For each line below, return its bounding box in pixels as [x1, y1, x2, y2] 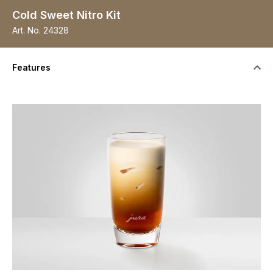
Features [12, 62, 51, 73]
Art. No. [12, 25, 41, 36]
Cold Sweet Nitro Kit [12, 9, 121, 22]
